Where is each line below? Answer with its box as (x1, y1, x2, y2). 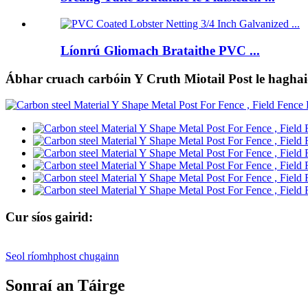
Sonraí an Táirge (5, 276, 125, 294)
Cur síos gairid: (5, 209, 93, 224)
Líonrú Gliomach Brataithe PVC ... (60, 43, 260, 58)
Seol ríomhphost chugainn (5, 250, 119, 262)
